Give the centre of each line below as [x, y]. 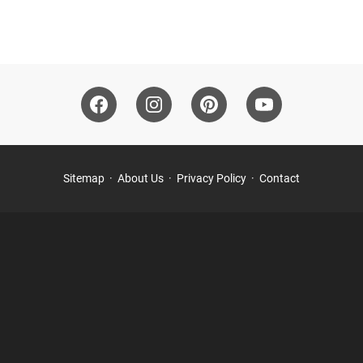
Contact [280, 178]
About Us [141, 178]
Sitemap [84, 178]
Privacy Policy [211, 178]
